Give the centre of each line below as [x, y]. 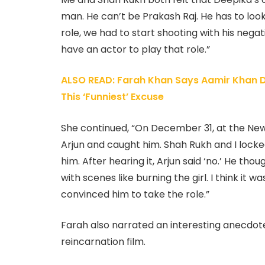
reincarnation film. [103, 242]
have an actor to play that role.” [135, 49]
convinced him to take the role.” [135, 194]
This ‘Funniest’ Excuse [112, 97]
